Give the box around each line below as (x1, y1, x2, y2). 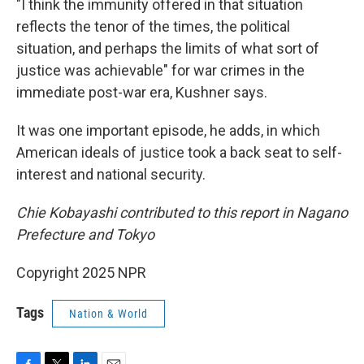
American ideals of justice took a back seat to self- (16, 144, 342, 161)
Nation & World (69, 307, 148, 320)
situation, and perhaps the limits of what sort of (16, 40, 319, 57)
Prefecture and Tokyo (16, 226, 154, 243)
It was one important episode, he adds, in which (16, 122, 320, 139)
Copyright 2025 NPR (16, 264, 146, 281)
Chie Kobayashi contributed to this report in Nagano (16, 204, 348, 221)
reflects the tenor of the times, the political (16, 18, 290, 35)
